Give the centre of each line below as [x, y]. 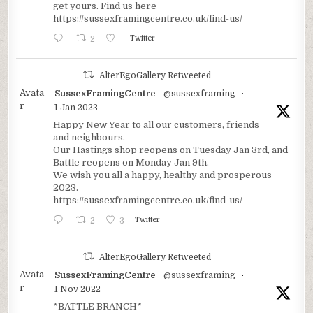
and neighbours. [89, 138]
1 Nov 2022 [78, 290]
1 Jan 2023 [77, 108]
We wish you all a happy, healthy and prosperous [163, 175]
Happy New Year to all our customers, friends [156, 125]
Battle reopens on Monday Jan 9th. [131, 163]
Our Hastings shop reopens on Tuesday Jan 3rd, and [171, 150]
